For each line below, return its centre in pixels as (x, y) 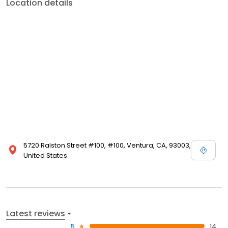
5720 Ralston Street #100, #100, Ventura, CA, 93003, (107, 145)
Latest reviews (36, 213)
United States (45, 155)
